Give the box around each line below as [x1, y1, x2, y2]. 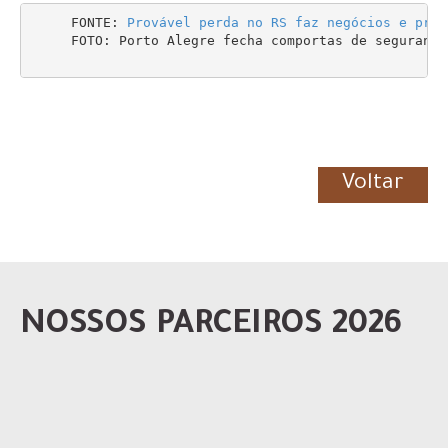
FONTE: [30, 14, 127, 30]
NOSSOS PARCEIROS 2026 [20, 309, 402, 346]
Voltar [342, 173, 404, 198]
